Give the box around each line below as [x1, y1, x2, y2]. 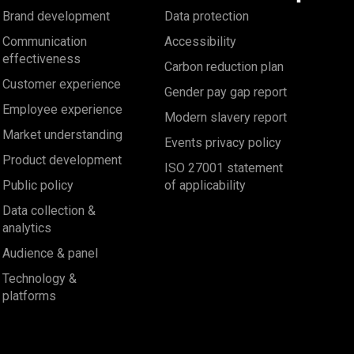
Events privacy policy [164, 135, 281, 151]
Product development [2, 153, 122, 168]
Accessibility [164, 34, 236, 50]
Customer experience [2, 77, 122, 92]
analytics [2, 220, 52, 236]
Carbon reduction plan [164, 59, 284, 75]
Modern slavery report [164, 110, 287, 126]
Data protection [164, 9, 249, 24]
